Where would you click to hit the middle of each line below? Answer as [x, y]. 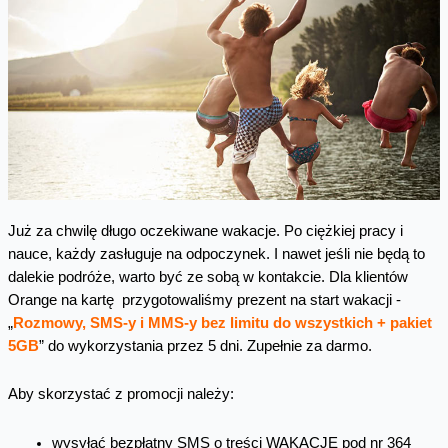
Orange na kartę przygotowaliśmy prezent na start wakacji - [204, 299]
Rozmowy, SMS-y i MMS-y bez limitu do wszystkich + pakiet [222, 322]
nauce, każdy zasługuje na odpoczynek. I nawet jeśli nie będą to [216, 253]
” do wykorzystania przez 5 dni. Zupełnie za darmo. [205, 345]
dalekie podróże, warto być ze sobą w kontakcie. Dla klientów [207, 276]
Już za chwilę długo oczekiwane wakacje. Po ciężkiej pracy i [205, 230]
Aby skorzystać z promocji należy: [120, 394]
